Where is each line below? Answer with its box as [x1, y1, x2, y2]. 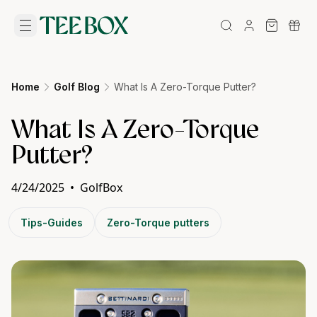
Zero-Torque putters [107, 217, 209, 229]
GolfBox [80, 180, 122, 195]
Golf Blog [54, 81, 100, 93]
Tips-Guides [21, 217, 83, 229]
